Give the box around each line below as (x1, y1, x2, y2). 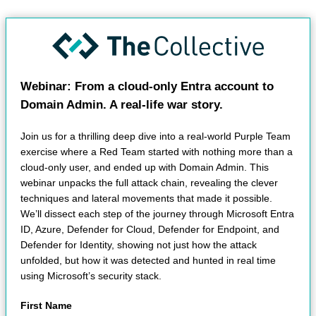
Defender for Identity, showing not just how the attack (20, 238, 257, 250)
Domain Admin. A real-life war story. (20, 97, 223, 111)
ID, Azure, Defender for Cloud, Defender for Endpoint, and (20, 223, 279, 235)
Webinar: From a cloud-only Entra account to (20, 79, 274, 93)
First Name (20, 299, 72, 311)
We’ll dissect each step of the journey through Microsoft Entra (20, 207, 294, 219)
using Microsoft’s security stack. (20, 269, 162, 281)
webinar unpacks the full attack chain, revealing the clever (20, 176, 278, 188)
